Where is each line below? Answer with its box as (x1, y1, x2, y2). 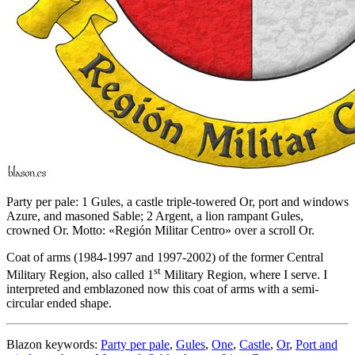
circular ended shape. (6, 296, 112, 310)
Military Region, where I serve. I (161, 267, 327, 281)
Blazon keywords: (6, 337, 101, 351)
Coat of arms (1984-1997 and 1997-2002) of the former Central (6, 250, 323, 264)
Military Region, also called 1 (6, 267, 154, 281)
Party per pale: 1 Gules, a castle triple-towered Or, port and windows (6, 194, 349, 208)
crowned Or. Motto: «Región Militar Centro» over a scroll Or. (6, 223, 315, 237)
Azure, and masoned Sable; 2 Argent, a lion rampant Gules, (6, 208, 303, 223)
